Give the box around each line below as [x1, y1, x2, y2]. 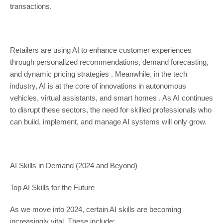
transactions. [9, 2, 52, 11]
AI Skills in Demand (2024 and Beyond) [9, 161, 137, 170]
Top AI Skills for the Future [9, 183, 95, 192]
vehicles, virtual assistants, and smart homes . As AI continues [9, 94, 213, 103]
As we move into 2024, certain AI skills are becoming [9, 205, 181, 214]
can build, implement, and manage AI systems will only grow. [9, 117, 207, 126]
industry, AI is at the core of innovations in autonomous [9, 82, 186, 91]
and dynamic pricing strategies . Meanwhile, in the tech [9, 70, 187, 79]
